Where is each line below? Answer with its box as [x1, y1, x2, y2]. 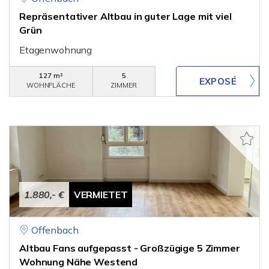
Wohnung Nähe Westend [19, 256, 138, 268]
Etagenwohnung [19, 44, 92, 56]
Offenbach [31, 224, 79, 236]
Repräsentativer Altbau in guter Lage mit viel [19, 10, 232, 22]
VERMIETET [73, 189, 128, 201]
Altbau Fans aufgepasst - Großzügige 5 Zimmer [19, 242, 240, 254]
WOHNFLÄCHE [26, 81, 76, 89]
